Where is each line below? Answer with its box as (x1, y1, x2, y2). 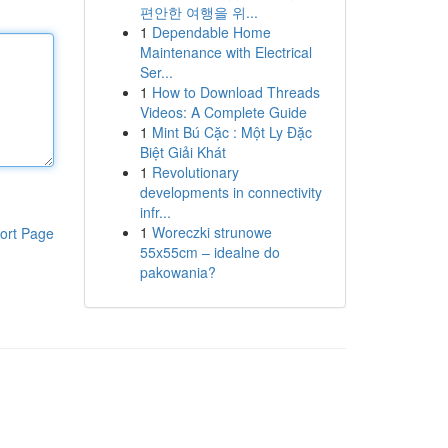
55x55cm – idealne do (139, 242, 280, 262)
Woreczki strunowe (151, 222, 272, 242)
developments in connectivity (139, 182, 322, 202)
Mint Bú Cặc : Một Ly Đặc (151, 122, 312, 142)
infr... (139, 202, 171, 222)
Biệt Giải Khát (139, 142, 226, 162)
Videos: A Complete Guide (139, 102, 307, 122)
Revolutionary (151, 162, 239, 182)
